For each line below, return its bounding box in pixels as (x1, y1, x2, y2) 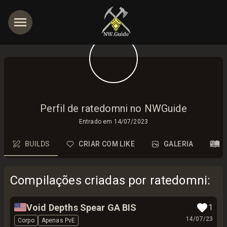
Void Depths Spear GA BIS (26, 202, 137, 213)
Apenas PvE (41, 217, 75, 224)
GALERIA (164, 139, 194, 148)
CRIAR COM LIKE (79, 139, 135, 148)
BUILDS (25, 139, 50, 148)
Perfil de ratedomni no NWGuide (40, 102, 187, 115)
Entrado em (79, 118, 112, 125)
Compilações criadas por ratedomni (10, 173, 207, 187)
